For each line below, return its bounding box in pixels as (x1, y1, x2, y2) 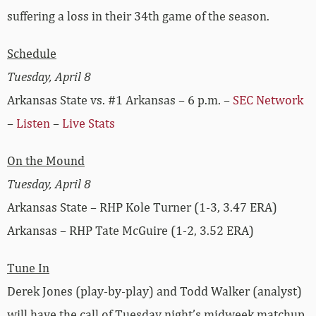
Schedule (7, 46, 56, 61)
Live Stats (62, 116, 115, 131)
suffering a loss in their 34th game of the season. (7, 8, 269, 24)
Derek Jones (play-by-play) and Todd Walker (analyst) (7, 284, 302, 299)
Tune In (7, 260, 49, 276)
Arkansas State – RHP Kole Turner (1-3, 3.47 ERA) (7, 200, 277, 215)
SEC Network (233, 92, 303, 108)
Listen (16, 116, 50, 131)
